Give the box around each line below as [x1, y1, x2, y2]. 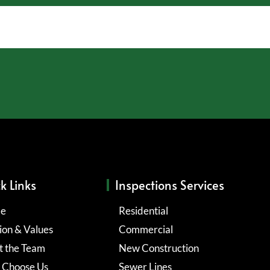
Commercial [118, 222, 173, 236]
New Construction [118, 241, 199, 254]
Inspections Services [115, 176, 224, 193]
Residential [118, 204, 168, 217]
